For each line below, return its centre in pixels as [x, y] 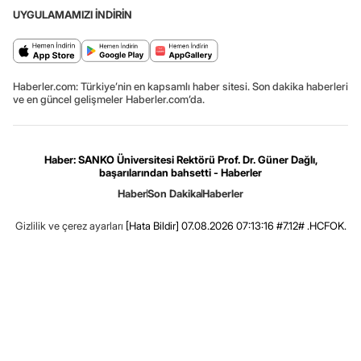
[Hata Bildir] [152, 226]
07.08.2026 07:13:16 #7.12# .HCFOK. [262, 226]
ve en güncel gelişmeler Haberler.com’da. [109, 100]
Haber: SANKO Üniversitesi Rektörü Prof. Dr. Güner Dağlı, [180, 160]
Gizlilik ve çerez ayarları [69, 226]
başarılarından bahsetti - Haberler [180, 173]
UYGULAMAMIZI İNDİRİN [73, 15]
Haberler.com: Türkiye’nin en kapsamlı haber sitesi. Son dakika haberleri [180, 87]
